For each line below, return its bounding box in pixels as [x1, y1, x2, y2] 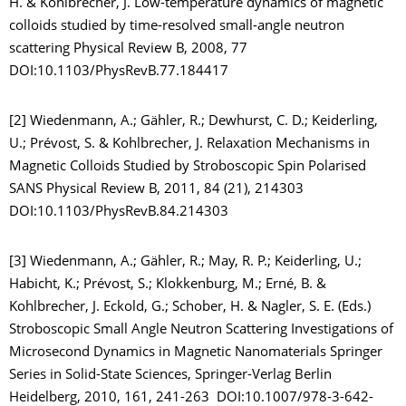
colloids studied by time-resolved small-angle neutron [9, 19, 344, 34]
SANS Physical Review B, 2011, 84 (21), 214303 [9, 182, 307, 197]
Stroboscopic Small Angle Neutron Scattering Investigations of [9, 323, 393, 337]
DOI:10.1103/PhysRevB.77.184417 [9, 64, 228, 79]
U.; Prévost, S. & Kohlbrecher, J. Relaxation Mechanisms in [9, 137, 370, 151]
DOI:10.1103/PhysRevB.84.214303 [9, 205, 228, 219]
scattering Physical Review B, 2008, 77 [9, 42, 247, 56]
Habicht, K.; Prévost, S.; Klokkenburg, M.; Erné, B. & [9, 277, 326, 292]
